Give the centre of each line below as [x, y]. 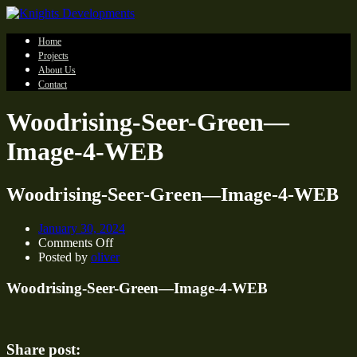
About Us [57, 70]
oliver [105, 257]
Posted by [65, 257]
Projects [53, 56]
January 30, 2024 [82, 228]
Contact [53, 84]
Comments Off [76, 242]
